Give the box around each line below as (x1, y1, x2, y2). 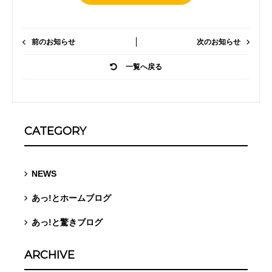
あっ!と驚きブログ (32, 217, 103, 227)
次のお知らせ (197, 37, 240, 46)
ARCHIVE (24, 248, 75, 262)
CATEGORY (24, 124, 86, 138)
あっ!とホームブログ (32, 192, 111, 203)
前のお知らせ (32, 37, 75, 46)
